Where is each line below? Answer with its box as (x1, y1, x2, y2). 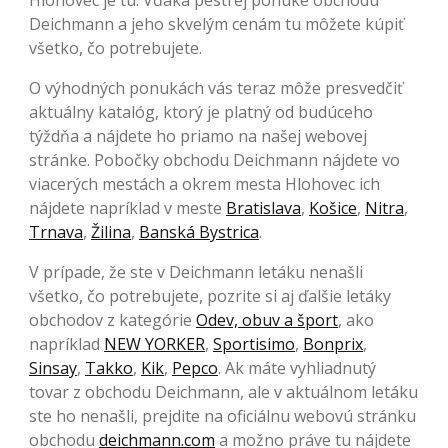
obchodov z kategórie (29, 309, 196, 332)
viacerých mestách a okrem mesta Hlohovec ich (29, 173, 380, 196)
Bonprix (303, 333, 363, 356)
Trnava (29, 221, 83, 244)
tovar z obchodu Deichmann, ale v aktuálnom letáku (29, 381, 418, 404)
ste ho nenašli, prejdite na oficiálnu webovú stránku (29, 405, 416, 428)
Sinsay (29, 357, 77, 380)
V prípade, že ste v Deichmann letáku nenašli (29, 261, 363, 284)
